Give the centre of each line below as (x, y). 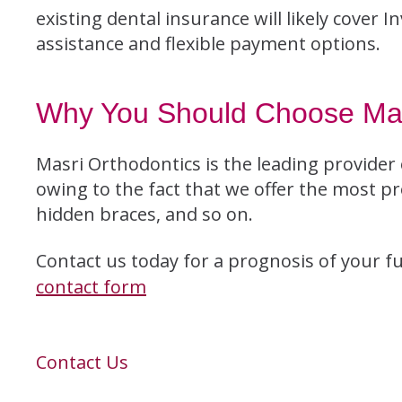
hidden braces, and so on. (144, 214)
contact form (91, 287)
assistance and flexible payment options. (208, 44)
